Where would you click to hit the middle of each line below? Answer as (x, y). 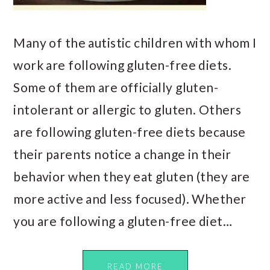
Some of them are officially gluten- (116, 87)
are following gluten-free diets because (130, 132)
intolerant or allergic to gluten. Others (127, 109)
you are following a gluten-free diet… (123, 221)
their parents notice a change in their (122, 154)
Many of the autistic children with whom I (135, 42)
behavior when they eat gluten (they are (132, 176)
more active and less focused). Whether (130, 199)
